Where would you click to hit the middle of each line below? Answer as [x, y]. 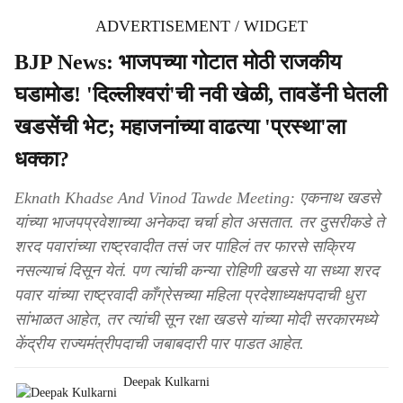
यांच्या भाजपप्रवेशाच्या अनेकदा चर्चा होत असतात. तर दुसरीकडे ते [199, 222]
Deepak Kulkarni [166, 382]
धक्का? [42, 159]
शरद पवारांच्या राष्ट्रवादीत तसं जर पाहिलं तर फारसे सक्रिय [184, 246]
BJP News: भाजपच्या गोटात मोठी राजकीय [178, 62]
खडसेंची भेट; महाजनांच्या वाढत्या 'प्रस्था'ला [180, 127]
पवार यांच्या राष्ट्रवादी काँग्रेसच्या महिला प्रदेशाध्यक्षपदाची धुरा [189, 295]
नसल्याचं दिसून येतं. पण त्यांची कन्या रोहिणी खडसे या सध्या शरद [197, 271]
